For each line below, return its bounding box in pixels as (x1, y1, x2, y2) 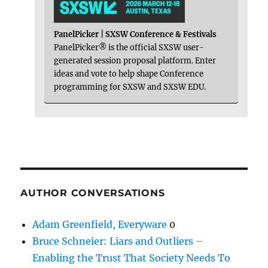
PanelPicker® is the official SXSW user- (54, 42, 205, 52)
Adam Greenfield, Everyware (32, 218, 167, 230)
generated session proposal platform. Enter (54, 55, 217, 65)
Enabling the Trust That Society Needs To (32, 251, 231, 264)
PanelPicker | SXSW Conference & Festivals (54, 29, 217, 39)
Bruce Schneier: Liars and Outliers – (32, 234, 204, 247)
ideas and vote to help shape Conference (54, 68, 204, 78)
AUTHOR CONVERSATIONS (20, 187, 165, 199)
